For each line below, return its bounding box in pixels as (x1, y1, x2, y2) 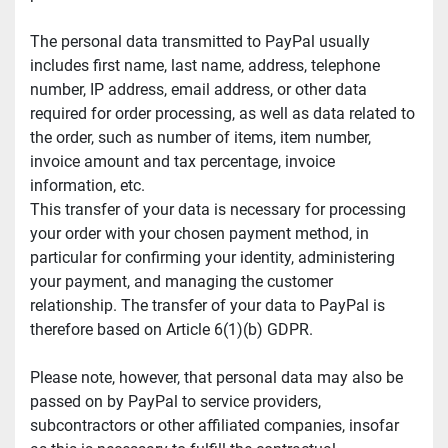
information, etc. (30, 176, 145, 196)
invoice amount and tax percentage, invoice (30, 152, 335, 172)
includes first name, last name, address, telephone (30, 56, 380, 76)
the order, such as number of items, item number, (30, 128, 371, 148)
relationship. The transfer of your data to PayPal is (30, 296, 385, 316)
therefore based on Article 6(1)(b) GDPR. (30, 320, 313, 340)
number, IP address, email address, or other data (30, 80, 367, 100)
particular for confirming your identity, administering (30, 248, 395, 268)
